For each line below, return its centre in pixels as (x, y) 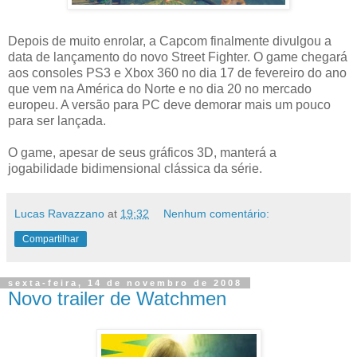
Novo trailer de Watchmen (117, 298)
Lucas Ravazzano (59, 214)
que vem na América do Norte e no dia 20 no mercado (160, 89)
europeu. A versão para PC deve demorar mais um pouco (169, 105)
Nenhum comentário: (217, 214)
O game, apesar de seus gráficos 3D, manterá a (142, 153)
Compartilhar (51, 239)
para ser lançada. (57, 121)
